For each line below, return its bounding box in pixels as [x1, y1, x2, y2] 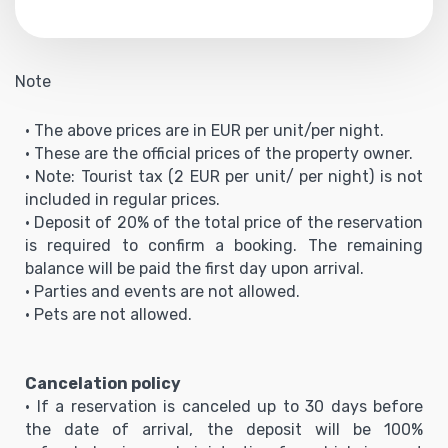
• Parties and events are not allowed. [25, 281, 300, 301]
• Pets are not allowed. [25, 304, 192, 324]
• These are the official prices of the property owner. [25, 143, 413, 163]
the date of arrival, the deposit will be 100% [25, 419, 423, 439]
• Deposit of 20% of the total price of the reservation [25, 212, 423, 232]
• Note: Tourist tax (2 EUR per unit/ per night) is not [25, 166, 423, 186]
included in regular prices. [25, 189, 220, 209]
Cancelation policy [25, 373, 181, 393]
